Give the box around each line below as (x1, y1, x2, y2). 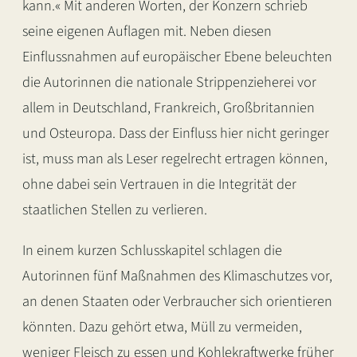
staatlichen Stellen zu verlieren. (22, 199, 207, 221)
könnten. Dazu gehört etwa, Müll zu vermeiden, (22, 316, 302, 337)
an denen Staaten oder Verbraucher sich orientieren (22, 290, 332, 312)
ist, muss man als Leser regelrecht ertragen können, (22, 148, 328, 170)
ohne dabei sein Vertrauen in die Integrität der (22, 174, 296, 195)
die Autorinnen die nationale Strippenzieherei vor (22, 72, 316, 93)
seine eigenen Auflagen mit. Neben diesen (22, 21, 272, 42)
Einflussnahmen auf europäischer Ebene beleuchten (22, 46, 332, 68)
